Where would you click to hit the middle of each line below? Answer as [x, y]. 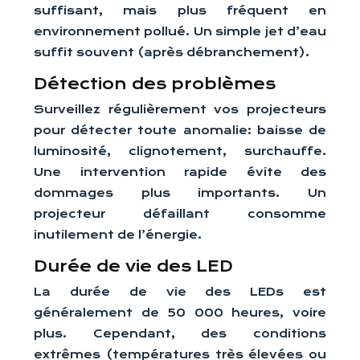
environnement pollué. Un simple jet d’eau [180, 31]
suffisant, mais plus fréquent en [180, 10]
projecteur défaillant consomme [180, 214]
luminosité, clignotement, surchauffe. [180, 151]
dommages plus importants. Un [180, 193]
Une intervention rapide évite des [180, 172]
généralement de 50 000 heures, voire [180, 313]
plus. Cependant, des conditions [180, 333]
